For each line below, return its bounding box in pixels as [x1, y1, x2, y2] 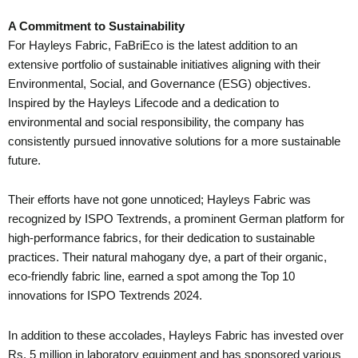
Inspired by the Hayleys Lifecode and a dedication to [8, 96, 279, 109]
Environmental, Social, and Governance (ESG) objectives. [8, 77, 311, 90]
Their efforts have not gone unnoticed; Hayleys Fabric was [8, 193, 311, 207]
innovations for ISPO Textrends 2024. [8, 289, 202, 303]
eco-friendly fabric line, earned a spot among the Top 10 [8, 270, 295, 284]
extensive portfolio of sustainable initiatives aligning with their [8, 58, 320, 71]
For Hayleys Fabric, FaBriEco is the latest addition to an [8, 38, 297, 52]
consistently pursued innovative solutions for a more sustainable [8, 134, 340, 148]
